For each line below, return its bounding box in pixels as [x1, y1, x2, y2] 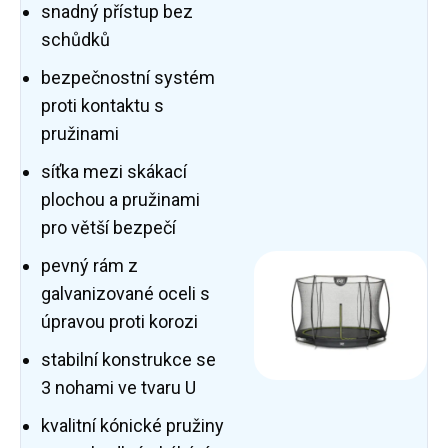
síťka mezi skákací [41, 161, 187, 183]
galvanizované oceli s [41, 283, 210, 305]
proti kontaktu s [41, 95, 164, 117]
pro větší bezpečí [41, 217, 176, 239]
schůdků [41, 29, 110, 51]
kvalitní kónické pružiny [41, 415, 224, 437]
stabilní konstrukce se [41, 349, 216, 371]
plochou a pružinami [41, 189, 200, 211]
